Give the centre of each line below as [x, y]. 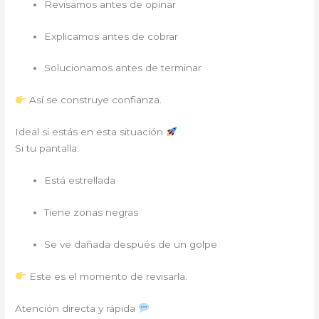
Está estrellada [80, 180]
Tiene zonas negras [91, 212]
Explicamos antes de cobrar [111, 36]
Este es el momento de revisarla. [106, 276]
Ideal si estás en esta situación [91, 132]
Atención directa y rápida [77, 308]
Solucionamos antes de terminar [123, 68]
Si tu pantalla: [47, 148]
